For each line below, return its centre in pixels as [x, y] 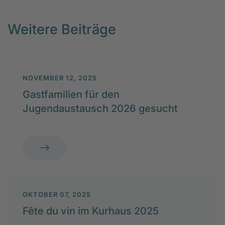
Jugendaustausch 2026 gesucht [100, 108]
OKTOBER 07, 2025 [57, 194]
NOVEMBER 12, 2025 [60, 78]
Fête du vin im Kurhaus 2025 [91, 211]
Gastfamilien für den [71, 94]
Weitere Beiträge [62, 29]
